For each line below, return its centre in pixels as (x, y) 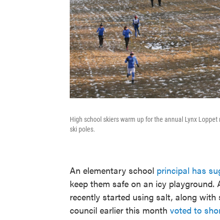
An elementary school (113, 170)
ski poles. (82, 129)
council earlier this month (120, 210)
